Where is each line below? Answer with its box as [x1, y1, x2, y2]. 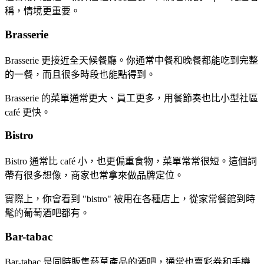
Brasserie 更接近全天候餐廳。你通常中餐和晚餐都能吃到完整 [5, 55, 258, 65]
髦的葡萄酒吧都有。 [5, 208, 90, 218]
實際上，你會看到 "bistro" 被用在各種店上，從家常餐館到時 [5, 194, 255, 204]
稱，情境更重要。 [5, 6, 80, 16]
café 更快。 [5, 107, 51, 117]
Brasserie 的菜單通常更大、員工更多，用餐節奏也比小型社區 [5, 93, 258, 103]
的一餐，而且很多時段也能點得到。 [5, 69, 156, 80]
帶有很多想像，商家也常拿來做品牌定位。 [5, 170, 184, 180]
